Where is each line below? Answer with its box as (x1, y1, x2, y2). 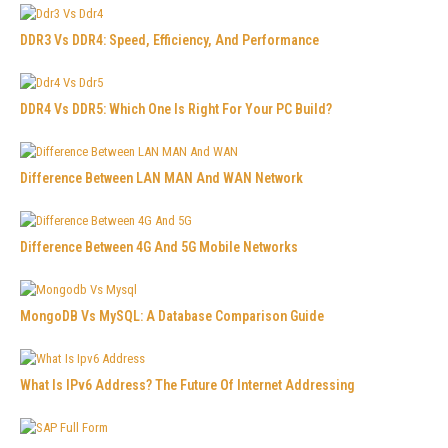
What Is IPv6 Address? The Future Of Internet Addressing (20, 376, 355, 393)
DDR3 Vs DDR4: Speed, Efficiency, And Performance (20, 31, 319, 48)
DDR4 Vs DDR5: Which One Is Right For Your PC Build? (20, 100, 332, 117)
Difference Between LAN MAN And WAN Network (20, 169, 303, 186)
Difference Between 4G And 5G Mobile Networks (20, 238, 298, 255)
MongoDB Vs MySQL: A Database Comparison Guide (20, 307, 324, 324)
